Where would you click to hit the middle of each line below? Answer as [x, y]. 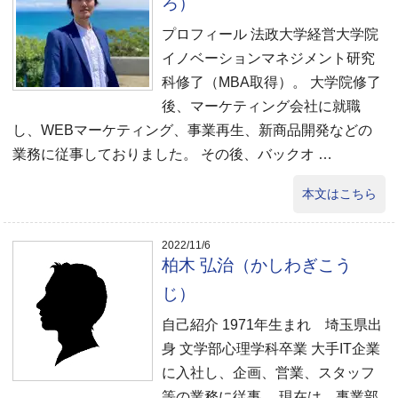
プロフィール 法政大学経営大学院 [271, 34]
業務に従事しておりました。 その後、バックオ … [173, 154]
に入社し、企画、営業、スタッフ [269, 373]
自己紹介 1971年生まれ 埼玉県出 [272, 325]
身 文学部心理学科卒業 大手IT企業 [271, 349]
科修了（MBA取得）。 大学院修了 [272, 82]
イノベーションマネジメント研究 [269, 58]
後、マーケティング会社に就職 [262, 106]
